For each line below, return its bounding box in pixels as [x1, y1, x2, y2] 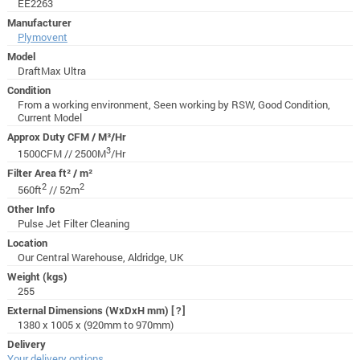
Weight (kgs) [6, 270, 67, 284]
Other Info [6, 202, 55, 216]
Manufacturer [6, 15, 72, 29]
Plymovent [17, 30, 67, 43]
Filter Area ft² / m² [6, 166, 92, 180]
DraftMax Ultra [17, 63, 86, 77]
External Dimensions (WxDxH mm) [6, 304, 171, 317]
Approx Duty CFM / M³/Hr [6, 129, 126, 143]
